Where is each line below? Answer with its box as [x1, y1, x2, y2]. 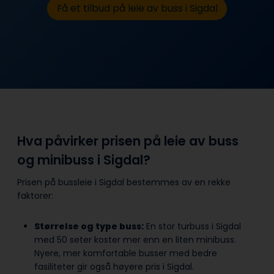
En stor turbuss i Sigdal [144, 220, 241, 233]
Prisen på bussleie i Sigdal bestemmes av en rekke [17, 176, 231, 189]
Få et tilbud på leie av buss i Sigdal [56, 1, 218, 16]
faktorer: [17, 190, 56, 202]
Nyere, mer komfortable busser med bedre [34, 247, 217, 260]
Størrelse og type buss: [34, 220, 144, 233]
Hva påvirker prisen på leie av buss [17, 131, 239, 150]
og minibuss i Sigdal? [17, 150, 154, 169]
